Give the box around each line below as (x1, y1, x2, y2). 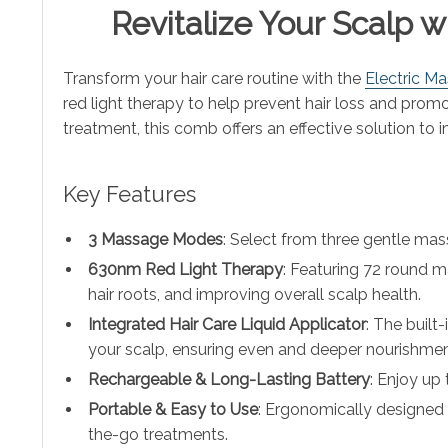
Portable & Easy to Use (88, 399, 258, 419)
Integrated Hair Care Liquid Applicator (88, 314, 366, 334)
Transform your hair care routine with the (63, 68, 365, 88)
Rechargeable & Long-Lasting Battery (88, 369, 370, 389)
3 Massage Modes (88, 229, 223, 249)
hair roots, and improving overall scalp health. (88, 284, 421, 304)
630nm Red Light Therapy (88, 259, 283, 279)
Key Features (63, 180, 196, 207)
